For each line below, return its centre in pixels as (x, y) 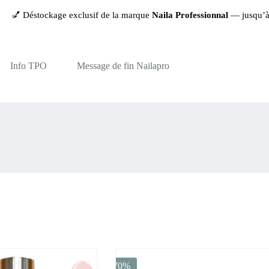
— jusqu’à (235, 15)
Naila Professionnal (175, 15)
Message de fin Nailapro (123, 66)
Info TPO (28, 66)
